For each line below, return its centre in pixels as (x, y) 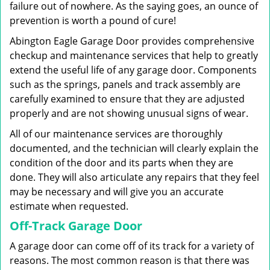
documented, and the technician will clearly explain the (134, 148)
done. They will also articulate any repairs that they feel (134, 177)
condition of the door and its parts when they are (121, 163)
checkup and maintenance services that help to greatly (134, 55)
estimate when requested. (69, 206)
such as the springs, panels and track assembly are (125, 84)
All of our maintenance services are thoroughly (116, 134)
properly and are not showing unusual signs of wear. (129, 113)
